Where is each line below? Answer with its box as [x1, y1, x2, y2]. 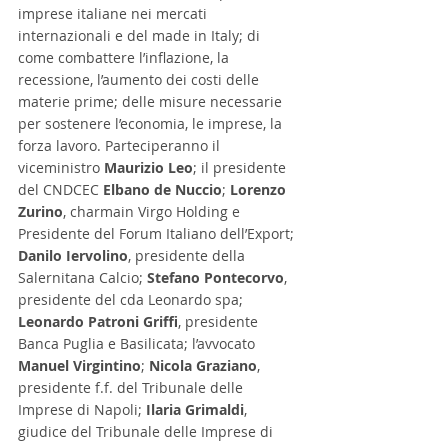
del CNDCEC [18, 180, 103, 200]
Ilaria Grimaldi [146, 400, 244, 420]
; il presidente [193, 158, 290, 178]
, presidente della [128, 246, 249, 266]
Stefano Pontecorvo [147, 268, 284, 288]
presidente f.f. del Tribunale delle [18, 378, 247, 398]
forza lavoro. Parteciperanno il [18, 136, 224, 156]
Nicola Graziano [149, 356, 257, 376]
